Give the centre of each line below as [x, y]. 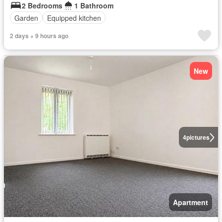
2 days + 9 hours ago [39, 36]
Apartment [191, 202]
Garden [26, 18]
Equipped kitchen [74, 18]
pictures [198, 138]
